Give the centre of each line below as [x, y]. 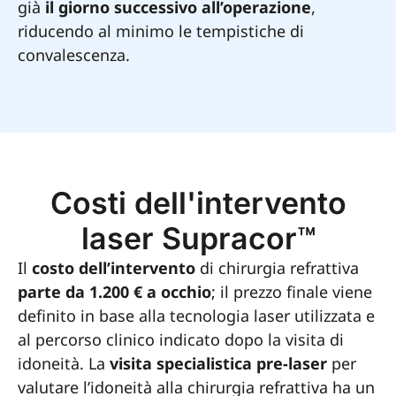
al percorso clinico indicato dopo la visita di [181, 340]
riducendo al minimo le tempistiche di [161, 30]
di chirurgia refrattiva [277, 268]
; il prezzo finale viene [292, 292]
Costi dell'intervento [198, 203]
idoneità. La [64, 364]
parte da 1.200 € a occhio [114, 292]
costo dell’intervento [114, 268]
